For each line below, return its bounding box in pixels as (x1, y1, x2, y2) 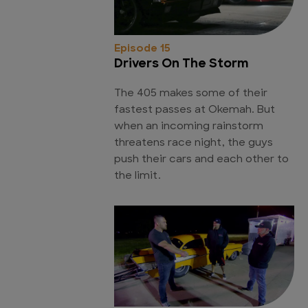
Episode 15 (114, 43, 170, 54)
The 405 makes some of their (114, 88, 267, 99)
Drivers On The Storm (114, 57, 248, 71)
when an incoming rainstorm (114, 121, 263, 132)
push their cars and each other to (114, 154, 289, 165)
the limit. (114, 170, 161, 181)
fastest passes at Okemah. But (114, 104, 275, 115)
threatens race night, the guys (114, 137, 273, 148)
